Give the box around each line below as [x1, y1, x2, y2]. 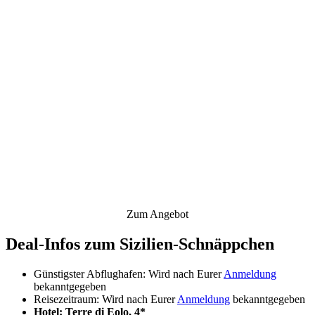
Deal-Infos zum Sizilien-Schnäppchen [6, 234, 274, 253]
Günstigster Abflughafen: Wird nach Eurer [34, 267, 224, 280]
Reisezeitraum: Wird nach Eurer [34, 292, 177, 305]
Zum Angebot [127, 207, 188, 220]
